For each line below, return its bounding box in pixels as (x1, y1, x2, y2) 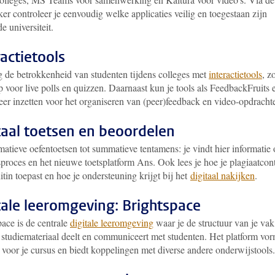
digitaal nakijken (190, 169, 255, 182)
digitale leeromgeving (70, 216, 153, 229)
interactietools (209, 68, 262, 80)
